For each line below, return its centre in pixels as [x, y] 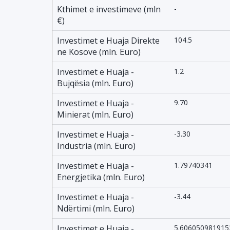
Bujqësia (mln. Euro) [95, 83]
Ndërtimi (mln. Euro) [96, 208]
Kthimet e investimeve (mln [109, 9]
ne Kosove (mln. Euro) [99, 52]
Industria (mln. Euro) [96, 146]
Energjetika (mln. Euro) [101, 177]
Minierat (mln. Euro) [95, 114]
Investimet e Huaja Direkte [108, 41]
